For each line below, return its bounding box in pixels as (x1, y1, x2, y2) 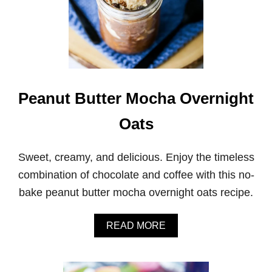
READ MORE (106, 220, 166, 231)
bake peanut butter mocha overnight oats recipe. (19, 186, 253, 199)
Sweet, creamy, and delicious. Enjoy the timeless (18, 151, 254, 163)
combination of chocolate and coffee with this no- (18, 168, 254, 181)
